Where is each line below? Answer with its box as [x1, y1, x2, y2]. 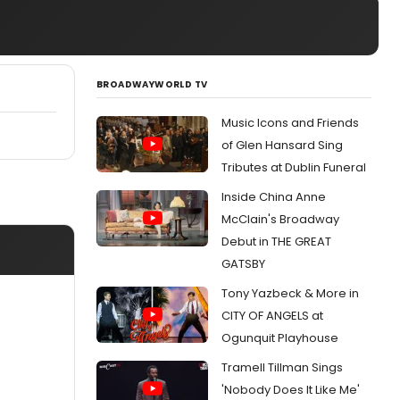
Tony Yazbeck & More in [221, 285, 359, 302]
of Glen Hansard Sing [221, 137, 343, 154]
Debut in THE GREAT [221, 233, 331, 250]
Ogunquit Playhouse [221, 329, 338, 346]
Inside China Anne [221, 188, 326, 205]
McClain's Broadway [221, 211, 339, 228]
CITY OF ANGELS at [221, 307, 323, 324]
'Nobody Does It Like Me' [221, 381, 360, 398]
